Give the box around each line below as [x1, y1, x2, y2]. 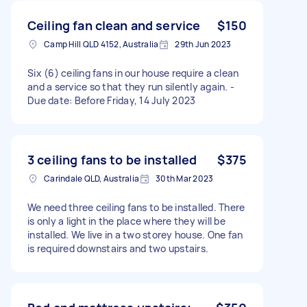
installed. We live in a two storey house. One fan [27, 228, 243, 241]
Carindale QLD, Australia [44, 172, 139, 184]
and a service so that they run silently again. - [27, 79, 234, 93]
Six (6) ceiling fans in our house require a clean [27, 66, 239, 79]
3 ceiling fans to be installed [27, 151, 197, 168]
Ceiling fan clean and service [27, 16, 201, 34]
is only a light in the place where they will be [27, 214, 225, 228]
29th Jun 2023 [175, 38, 232, 50]
